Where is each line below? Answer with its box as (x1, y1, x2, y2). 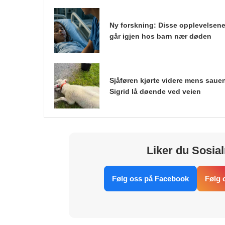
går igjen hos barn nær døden (109, 32, 211, 40)
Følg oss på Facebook (111, 174, 189, 183)
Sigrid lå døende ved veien (109, 87, 201, 95)
